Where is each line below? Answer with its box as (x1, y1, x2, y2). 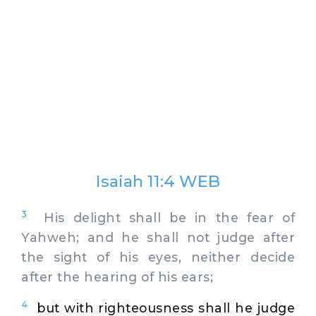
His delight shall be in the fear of (27, 209, 295, 225)
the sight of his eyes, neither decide (21, 249, 295, 265)
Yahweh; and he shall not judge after (21, 229, 295, 245)
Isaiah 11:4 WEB (96, 171, 220, 191)
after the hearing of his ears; (21, 269, 213, 284)
